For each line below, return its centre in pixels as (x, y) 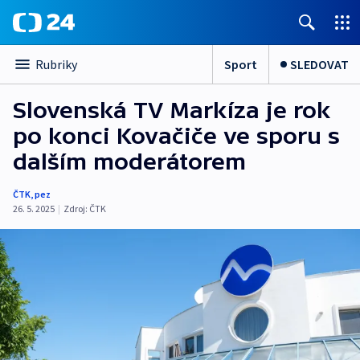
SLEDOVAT (319, 64)
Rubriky (56, 64)
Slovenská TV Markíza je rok (172, 110)
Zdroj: (76, 209)
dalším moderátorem (129, 162)
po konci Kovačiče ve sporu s (176, 136)
